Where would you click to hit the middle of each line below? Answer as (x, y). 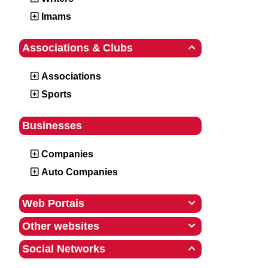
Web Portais (53, 203)
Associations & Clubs (77, 48)
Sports (57, 94)
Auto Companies (80, 172)
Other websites (61, 226)
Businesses (52, 126)
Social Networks (64, 249)
